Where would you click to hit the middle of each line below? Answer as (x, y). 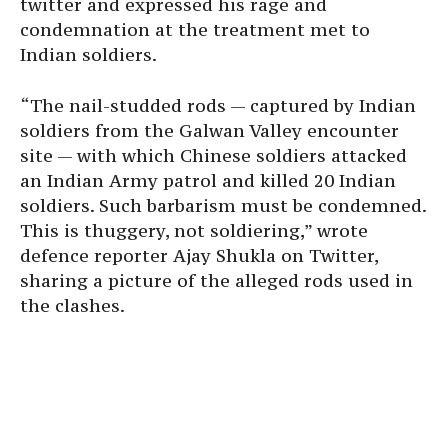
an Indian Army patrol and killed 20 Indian (208, 181)
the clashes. (72, 306)
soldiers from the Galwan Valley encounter (209, 131)
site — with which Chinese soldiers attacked (213, 156)
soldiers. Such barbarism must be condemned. (223, 206)
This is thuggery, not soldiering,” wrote (194, 231)
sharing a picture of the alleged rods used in (216, 281)
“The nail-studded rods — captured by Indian (218, 106)
